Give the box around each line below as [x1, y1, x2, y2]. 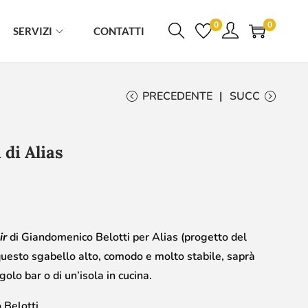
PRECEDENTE [142, 89, 212, 104]
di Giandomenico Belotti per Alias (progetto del [7, 230, 247, 245]
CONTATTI [93, 25, 144, 37]
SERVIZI [13, 25, 52, 37]
